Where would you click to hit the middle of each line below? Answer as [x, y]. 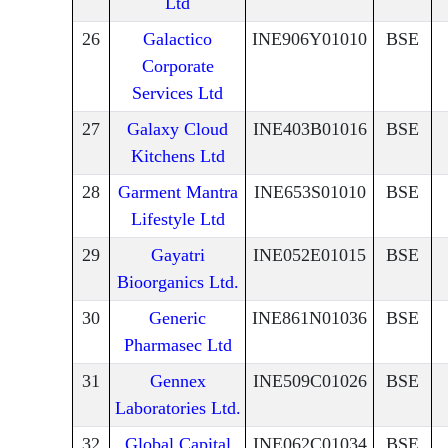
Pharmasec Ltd [177, 345]
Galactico [177, 39]
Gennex [177, 381]
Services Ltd [177, 93]
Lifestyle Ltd [177, 219]
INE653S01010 [309, 192]
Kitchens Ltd [177, 156]
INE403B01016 [309, 129]
